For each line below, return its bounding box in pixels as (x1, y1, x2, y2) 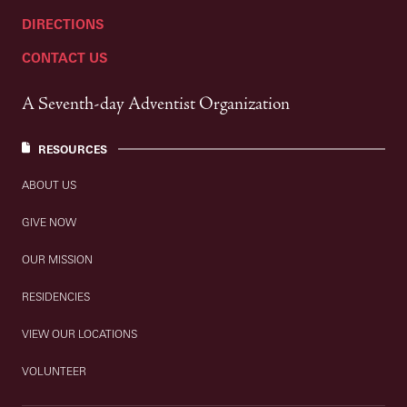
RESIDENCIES (22, 290, 91, 304)
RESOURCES (38, 142, 108, 156)
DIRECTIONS (22, 16, 104, 33)
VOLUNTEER (22, 364, 87, 379)
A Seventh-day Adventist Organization (22, 93, 291, 115)
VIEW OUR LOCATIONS (22, 327, 138, 342)
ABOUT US (22, 178, 77, 193)
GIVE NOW (22, 215, 77, 230)
